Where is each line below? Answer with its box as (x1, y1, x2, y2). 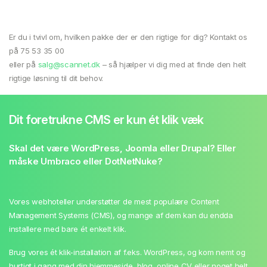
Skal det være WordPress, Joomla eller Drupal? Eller (9, 142, 236, 154)
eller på (9, 59, 38, 69)
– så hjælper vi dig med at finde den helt (100, 59, 246, 69)
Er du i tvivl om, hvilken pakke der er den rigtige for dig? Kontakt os (9, 32, 247, 42)
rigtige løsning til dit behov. (9, 73, 104, 83)
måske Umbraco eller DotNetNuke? (9, 155, 163, 167)
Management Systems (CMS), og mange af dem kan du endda (9, 210, 233, 220)
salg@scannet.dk (38, 59, 100, 69)
